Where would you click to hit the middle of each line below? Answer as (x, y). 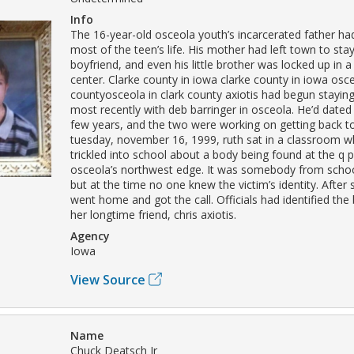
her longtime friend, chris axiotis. (153, 214)
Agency (90, 235)
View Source (108, 279)
